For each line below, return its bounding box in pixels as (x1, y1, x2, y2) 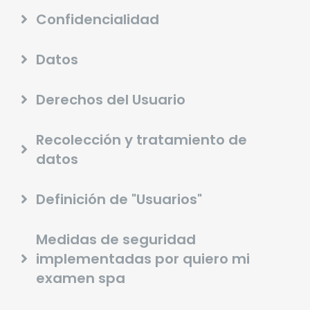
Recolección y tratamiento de (36, 129, 247, 149)
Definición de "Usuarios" (36, 189, 202, 209)
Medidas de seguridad (36, 229, 196, 249)
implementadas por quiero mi (36, 248, 250, 268)
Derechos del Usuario (36, 89, 185, 109)
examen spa (36, 268, 125, 288)
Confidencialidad (36, 9, 159, 29)
